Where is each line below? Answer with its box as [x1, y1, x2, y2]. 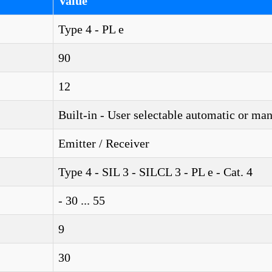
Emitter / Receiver [58, 137, 149, 150]
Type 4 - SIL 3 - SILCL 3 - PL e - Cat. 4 [58, 165, 253, 178]
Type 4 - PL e [58, 22, 124, 36]
